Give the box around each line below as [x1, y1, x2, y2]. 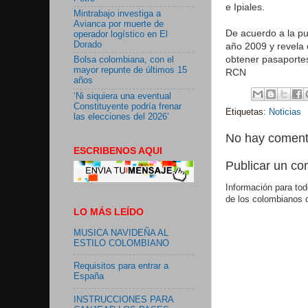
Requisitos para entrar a [74, 261, 168, 272]
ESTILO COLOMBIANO [74, 238, 169, 248]
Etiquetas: [225, 107, 269, 118]
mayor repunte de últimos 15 [74, 65, 187, 76]
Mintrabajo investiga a [74, 9, 161, 19]
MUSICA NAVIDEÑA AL [74, 228, 168, 238]
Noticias [269, 107, 301, 118]
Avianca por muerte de [74, 19, 164, 30]
